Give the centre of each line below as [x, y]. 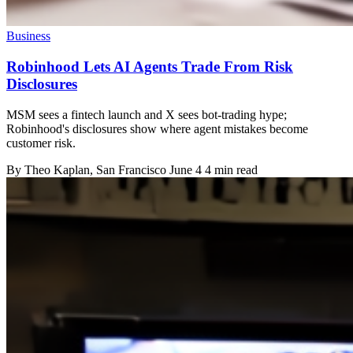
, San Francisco [130, 169]
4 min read [231, 169]
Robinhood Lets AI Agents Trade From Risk [150, 66]
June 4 [186, 169]
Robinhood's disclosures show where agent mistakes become [157, 128]
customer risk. [41, 143]
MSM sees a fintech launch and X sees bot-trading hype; [147, 114]
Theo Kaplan [57, 169]
